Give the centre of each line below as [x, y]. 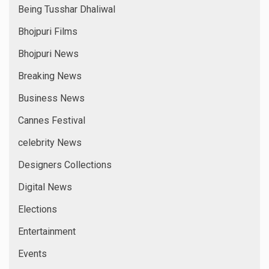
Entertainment [47, 231]
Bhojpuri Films [48, 31]
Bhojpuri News [48, 53]
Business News [51, 98]
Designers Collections [65, 165]
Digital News [45, 187]
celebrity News [50, 142]
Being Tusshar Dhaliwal [67, 9]
